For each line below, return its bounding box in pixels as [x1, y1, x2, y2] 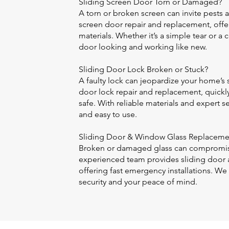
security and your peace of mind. [79, 177, 197, 187]
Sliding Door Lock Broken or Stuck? [79, 64, 208, 74]
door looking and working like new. [79, 42, 207, 52]
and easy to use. [79, 109, 137, 119]
